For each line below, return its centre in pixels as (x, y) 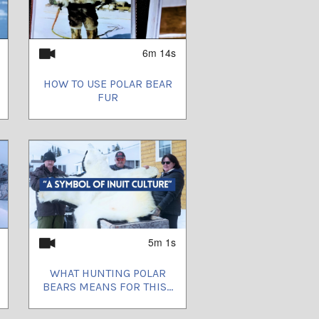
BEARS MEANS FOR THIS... (108, 286)
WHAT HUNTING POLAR (108, 273)
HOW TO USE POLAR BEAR (108, 83)
